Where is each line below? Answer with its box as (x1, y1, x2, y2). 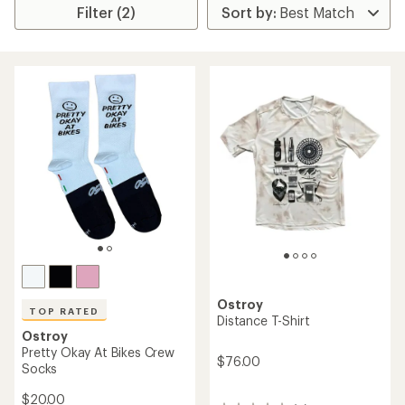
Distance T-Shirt (217, 312, 310, 328)
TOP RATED (29, 306, 100, 316)
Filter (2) (77, 4, 137, 21)
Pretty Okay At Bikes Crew (22, 344, 174, 360)
